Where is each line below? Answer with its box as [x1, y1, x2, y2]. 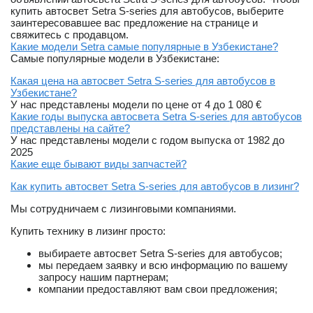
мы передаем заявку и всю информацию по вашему [38, 259, 288, 272]
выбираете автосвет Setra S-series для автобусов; [38, 247, 282, 260]
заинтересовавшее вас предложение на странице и [10, 17, 258, 29]
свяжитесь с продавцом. [10, 29, 129, 41]
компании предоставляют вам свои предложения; [38, 283, 277, 296]
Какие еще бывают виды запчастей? [10, 158, 187, 170]
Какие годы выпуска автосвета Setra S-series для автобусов [10, 110, 302, 123]
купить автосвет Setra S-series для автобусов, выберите [10, 5, 284, 17]
